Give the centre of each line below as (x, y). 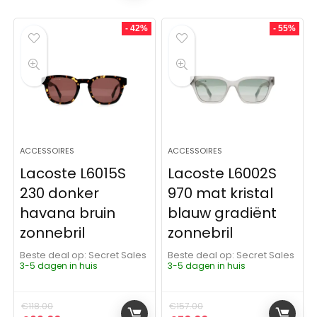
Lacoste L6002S (223, 173)
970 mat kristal (221, 193)
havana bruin (68, 213)
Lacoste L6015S (73, 173)
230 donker (60, 193)
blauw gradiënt (223, 213)
